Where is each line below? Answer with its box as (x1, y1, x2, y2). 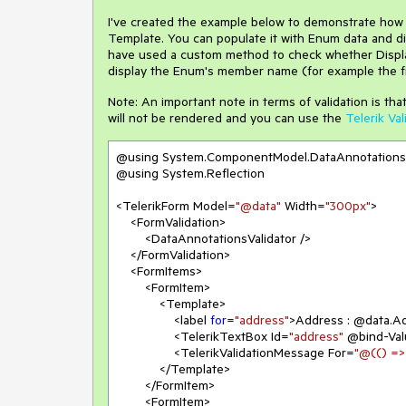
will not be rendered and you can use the (108, 110, 345, 126)
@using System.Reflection (116, 165, 265, 181)
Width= (281, 198, 325, 214)
